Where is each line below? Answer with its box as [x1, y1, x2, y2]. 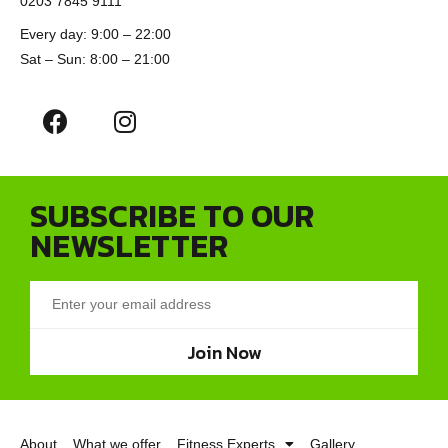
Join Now [186, 338, 262, 366]
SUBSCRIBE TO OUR [30, 192, 314, 241]
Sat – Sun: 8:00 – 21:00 [20, 51, 170, 68]
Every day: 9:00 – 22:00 [20, 26, 171, 43]
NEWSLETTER [30, 222, 228, 271]
